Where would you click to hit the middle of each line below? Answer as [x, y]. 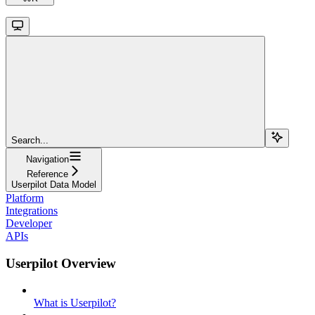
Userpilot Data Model [54, 184]
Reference [47, 174]
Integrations [32, 210]
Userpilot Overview [61, 263]
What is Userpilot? [75, 303]
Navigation [47, 159]
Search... [30, 140]
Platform [25, 198]
